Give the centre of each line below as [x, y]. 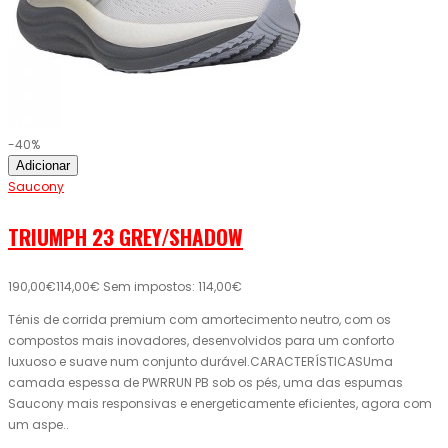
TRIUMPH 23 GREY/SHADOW [125, 237]
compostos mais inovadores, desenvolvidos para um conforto [201, 341]
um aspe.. [38, 425]
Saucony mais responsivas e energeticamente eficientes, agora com [220, 404]
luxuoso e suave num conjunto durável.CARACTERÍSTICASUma [200, 362]
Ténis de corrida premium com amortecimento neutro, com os [199, 320]
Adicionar [43, 166]
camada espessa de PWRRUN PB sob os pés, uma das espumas [205, 383]
